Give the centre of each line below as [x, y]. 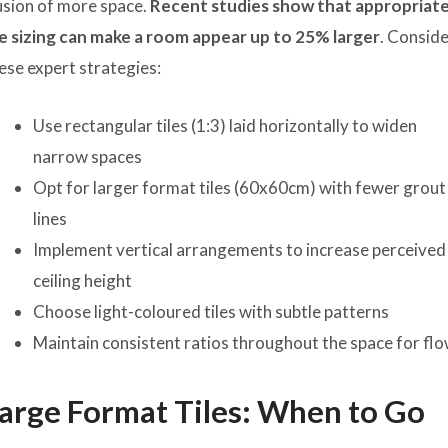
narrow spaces [88, 156]
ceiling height [83, 280]
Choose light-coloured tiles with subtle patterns [211, 311]
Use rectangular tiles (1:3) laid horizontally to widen [225, 125]
